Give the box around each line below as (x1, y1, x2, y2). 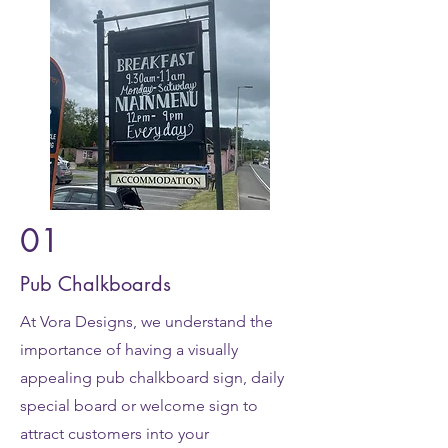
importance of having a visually (20, 340, 238, 359)
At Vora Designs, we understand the (20, 312, 273, 331)
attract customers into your (20, 424, 209, 443)
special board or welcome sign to (20, 396, 258, 415)
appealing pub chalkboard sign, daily (20, 368, 284, 387)
